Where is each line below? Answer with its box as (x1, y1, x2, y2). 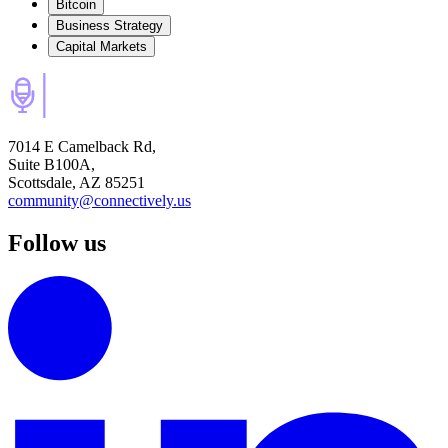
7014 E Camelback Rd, (8, 137, 156, 155)
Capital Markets (56, 38, 147, 54)
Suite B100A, (8, 155, 95, 173)
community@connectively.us (8, 191, 191, 209)
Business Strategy (56, 17, 163, 33)
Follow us (8, 229, 106, 256)
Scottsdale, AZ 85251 (8, 173, 145, 191)
